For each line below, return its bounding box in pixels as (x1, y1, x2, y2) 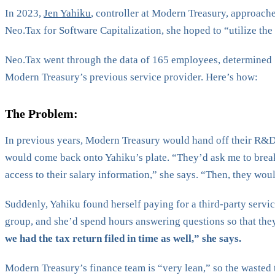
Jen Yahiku (44, 7, 91, 19)
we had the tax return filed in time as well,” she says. (5, 232, 241, 244)
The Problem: (5, 106, 78, 120)
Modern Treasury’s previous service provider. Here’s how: (5, 71, 258, 83)
